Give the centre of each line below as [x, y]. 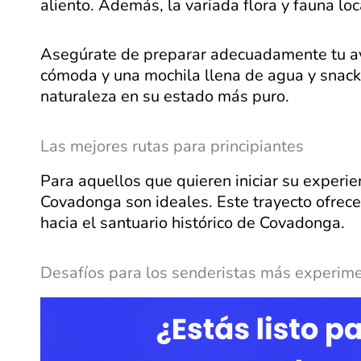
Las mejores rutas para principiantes [172, 147]
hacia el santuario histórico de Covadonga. [193, 223]
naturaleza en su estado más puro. [165, 97]
